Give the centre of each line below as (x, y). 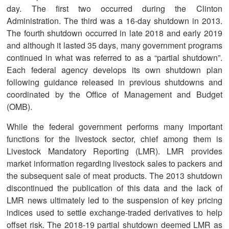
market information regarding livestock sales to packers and (114, 163)
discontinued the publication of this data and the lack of (114, 188)
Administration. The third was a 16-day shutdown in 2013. (114, 20)
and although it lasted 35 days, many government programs (114, 45)
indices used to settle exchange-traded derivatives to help (114, 212)
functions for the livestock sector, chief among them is (114, 139)
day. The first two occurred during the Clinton (114, 8)
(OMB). (20, 106)
